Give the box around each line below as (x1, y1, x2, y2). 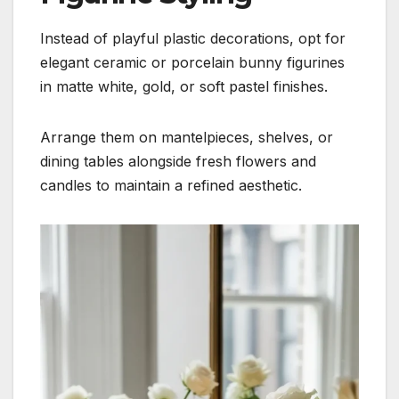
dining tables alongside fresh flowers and (40, 152, 316, 171)
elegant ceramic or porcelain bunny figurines (40, 53, 345, 72)
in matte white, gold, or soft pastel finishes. (40, 77, 328, 96)
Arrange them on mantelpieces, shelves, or (40, 128, 333, 147)
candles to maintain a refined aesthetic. (40, 176, 302, 195)
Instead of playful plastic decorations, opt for (40, 29, 346, 48)
